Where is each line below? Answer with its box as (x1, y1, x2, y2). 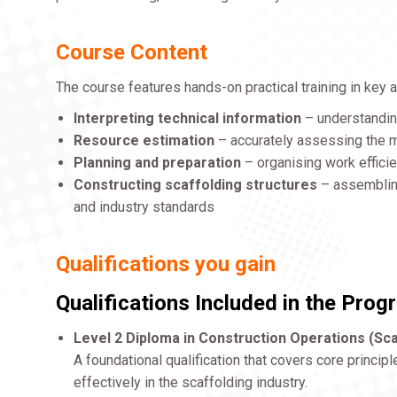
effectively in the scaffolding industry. (74, 374, 308, 391)
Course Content (56, 40, 208, 65)
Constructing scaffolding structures (74, 176, 318, 193)
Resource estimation (74, 132, 215, 149)
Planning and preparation (74, 154, 242, 171)
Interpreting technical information (74, 110, 302, 127)
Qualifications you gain (56, 252, 276, 276)
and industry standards (74, 198, 215, 215)
